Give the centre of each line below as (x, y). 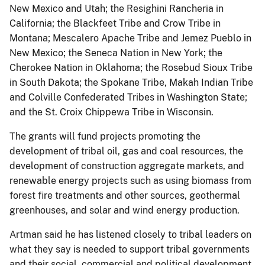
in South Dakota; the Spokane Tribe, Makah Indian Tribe (131, 83)
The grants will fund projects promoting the (105, 136)
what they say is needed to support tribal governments (130, 249)
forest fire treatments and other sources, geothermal (125, 195)
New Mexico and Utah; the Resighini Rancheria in (117, 9)
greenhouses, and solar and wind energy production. (125, 210)
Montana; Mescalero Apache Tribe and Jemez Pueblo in (130, 38)
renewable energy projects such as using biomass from (130, 181)
